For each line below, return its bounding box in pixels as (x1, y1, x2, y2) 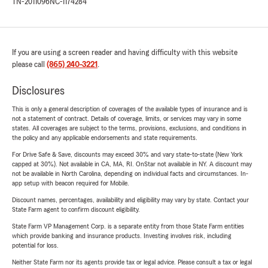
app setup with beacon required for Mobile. (12, 179, 129, 187)
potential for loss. (12, 242, 59, 249)
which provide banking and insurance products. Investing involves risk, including (12, 232, 232, 240)
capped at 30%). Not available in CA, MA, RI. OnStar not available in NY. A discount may (12, 160, 252, 168)
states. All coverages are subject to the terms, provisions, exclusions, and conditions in (12, 124, 246, 132)
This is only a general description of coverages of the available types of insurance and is (12, 105, 248, 113)
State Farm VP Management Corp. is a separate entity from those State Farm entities (12, 223, 244, 230)
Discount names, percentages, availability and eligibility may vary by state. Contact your (12, 196, 249, 204)
